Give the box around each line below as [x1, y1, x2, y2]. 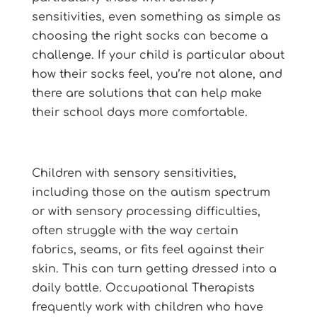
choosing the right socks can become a [31, 29, 268, 42]
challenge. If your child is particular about [31, 48, 284, 62]
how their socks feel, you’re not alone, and [31, 67, 282, 81]
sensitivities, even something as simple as [31, 10, 281, 23]
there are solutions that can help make [31, 86, 262, 100]
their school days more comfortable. [31, 105, 248, 119]
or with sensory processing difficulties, [31, 204, 260, 218]
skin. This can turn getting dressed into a [31, 262, 277, 275]
